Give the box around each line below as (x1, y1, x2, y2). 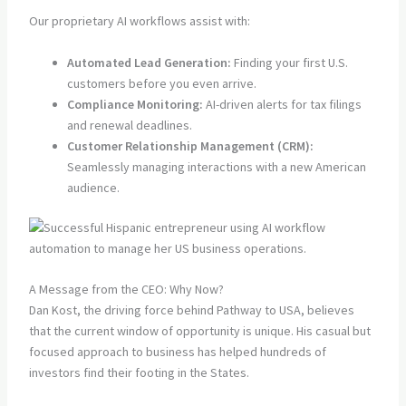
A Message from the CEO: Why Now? (28, 281, 224, 298)
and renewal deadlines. (66, 116, 192, 133)
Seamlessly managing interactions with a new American (66, 158, 366, 175)
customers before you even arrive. (66, 74, 256, 92)
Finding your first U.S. (230, 53, 348, 71)
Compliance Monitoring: (66, 95, 203, 112)
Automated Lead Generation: (66, 53, 231, 71)
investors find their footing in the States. (28, 364, 249, 382)
